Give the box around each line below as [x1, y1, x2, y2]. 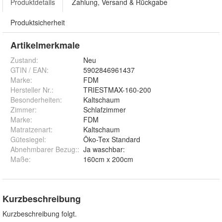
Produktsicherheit [10, 17, 65, 28]
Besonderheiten [10, 95, 60, 105]
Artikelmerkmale [10, 39, 80, 52]
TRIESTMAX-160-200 [83, 85, 151, 95]
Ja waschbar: [83, 144, 125, 155]
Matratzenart [10, 124, 51, 135]
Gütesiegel [10, 134, 44, 145]
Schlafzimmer [83, 105, 126, 115]
